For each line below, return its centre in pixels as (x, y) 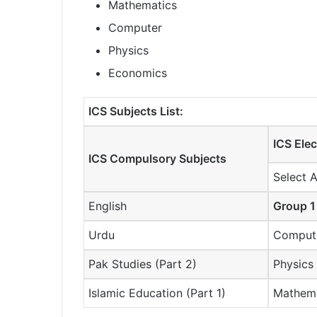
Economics (138, 73)
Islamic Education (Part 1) (157, 293)
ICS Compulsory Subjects (158, 159)
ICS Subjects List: (136, 111)
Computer (135, 28)
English (108, 206)
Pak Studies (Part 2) (143, 264)
